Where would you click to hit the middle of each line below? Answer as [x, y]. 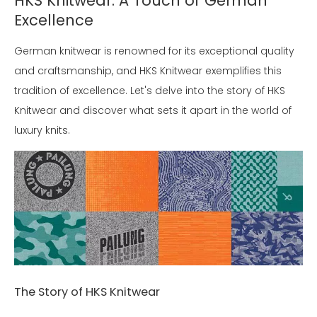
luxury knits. [42, 130]
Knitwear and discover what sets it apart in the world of [153, 110]
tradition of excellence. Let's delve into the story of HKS [150, 91]
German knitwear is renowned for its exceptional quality [154, 51]
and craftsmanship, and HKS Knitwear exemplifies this [148, 71]
